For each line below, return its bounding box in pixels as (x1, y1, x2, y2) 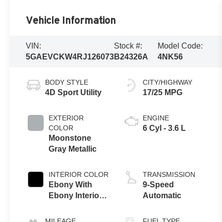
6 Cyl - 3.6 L (143, 123, 186, 132)
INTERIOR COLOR (49, 170, 109, 178)
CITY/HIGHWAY (143, 78, 193, 86)
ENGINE (143, 113, 169, 122)
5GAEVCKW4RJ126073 (26, 52, 114, 61)
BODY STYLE (45, 78, 89, 86)
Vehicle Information (26, 14, 116, 26)
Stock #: (114, 41, 143, 50)
